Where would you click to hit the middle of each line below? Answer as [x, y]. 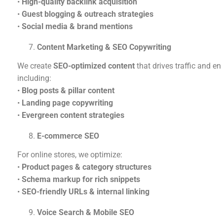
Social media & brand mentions [77, 27]
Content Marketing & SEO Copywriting [104, 47]
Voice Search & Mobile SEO [86, 213]
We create [35, 66]
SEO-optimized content [94, 66]
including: [34, 78]
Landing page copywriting [67, 103]
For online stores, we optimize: [70, 155]
